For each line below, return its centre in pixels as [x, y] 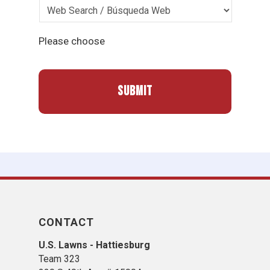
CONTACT [66, 222]
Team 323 [59, 259]
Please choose [72, 41]
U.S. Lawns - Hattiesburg [94, 245]
